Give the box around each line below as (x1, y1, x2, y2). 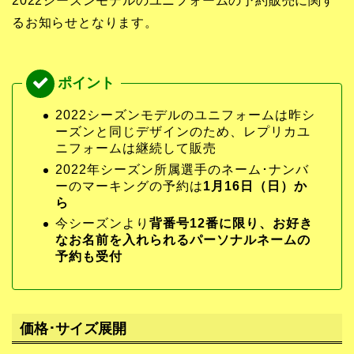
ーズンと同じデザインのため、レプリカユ (55, 124, 311, 138)
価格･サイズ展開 (20, 320, 126, 337)
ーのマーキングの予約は (55, 179, 203, 193)
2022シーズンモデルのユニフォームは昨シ (55, 107, 315, 122)
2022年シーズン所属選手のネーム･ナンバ (55, 162, 309, 176)
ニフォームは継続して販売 (55, 141, 217, 155)
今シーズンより (55, 217, 149, 231)
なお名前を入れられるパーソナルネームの (55, 233, 311, 247)
